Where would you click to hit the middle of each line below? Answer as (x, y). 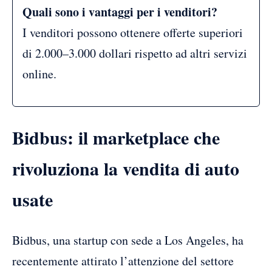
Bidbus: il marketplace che (116, 137)
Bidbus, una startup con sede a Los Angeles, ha (128, 240)
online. (39, 73)
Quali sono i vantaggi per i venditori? (120, 12)
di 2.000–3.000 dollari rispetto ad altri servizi (135, 53)
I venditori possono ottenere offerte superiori (133, 32)
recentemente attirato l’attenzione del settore (123, 260)
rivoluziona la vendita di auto (126, 168)
